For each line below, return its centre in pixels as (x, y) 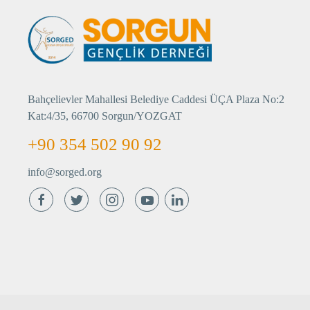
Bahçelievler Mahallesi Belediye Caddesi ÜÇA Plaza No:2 (156, 100)
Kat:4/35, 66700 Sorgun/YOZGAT (105, 116)
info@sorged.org (65, 172)
